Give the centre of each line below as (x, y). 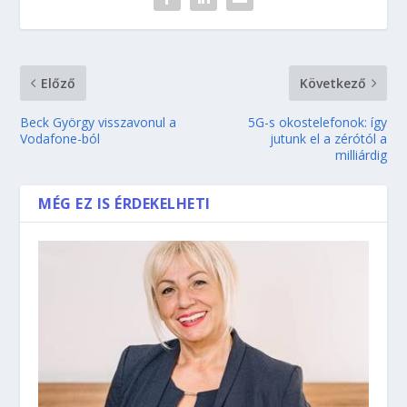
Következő (333, 83)
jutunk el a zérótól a (328, 138)
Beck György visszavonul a (99, 122)
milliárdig (361, 154)
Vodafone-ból (60, 138)
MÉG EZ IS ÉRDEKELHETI (124, 203)
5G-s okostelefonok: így (317, 122)
